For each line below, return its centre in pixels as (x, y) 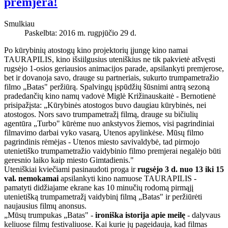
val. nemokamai (31, 178)
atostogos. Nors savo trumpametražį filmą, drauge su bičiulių (101, 114)
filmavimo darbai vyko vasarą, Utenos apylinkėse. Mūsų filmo (104, 132)
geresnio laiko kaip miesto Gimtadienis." (69, 160)
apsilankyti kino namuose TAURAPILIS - (127, 178)
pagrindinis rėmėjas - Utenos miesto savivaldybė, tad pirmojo (102, 141)
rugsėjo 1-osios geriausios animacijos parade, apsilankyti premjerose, (114, 68)
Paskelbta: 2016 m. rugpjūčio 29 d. (80, 33)
